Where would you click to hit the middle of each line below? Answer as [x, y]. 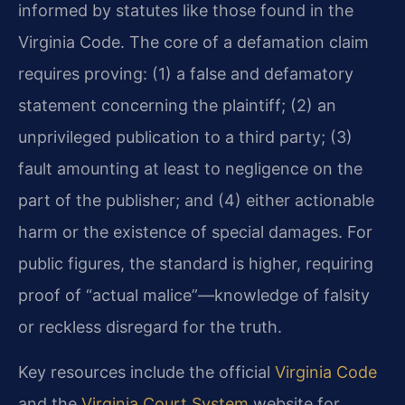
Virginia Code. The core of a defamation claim [193, 42]
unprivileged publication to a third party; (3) [185, 137]
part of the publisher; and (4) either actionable [196, 201]
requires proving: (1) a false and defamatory [186, 74]
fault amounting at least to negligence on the [190, 169]
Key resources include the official [146, 372]
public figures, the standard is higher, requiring [196, 264]
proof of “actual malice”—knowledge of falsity [194, 296]
